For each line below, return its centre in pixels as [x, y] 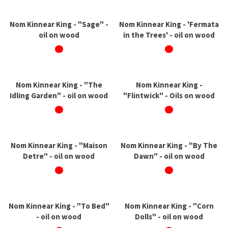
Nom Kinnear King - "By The [169, 146]
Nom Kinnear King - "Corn [169, 206]
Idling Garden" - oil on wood [59, 96]
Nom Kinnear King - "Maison [59, 146]
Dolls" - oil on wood [169, 217]
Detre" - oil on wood [59, 156]
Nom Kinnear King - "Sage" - [59, 24]
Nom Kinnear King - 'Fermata [169, 24]
